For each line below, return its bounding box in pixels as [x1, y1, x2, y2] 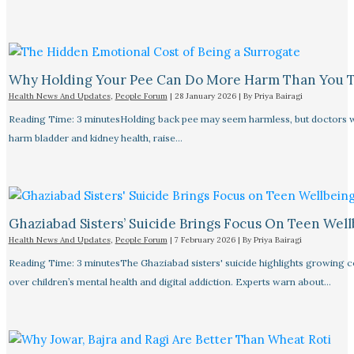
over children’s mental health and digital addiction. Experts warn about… [8, 275, 331, 288]
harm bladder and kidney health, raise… [8, 131, 183, 144]
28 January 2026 [174, 90, 239, 101]
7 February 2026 [174, 234, 238, 245]
